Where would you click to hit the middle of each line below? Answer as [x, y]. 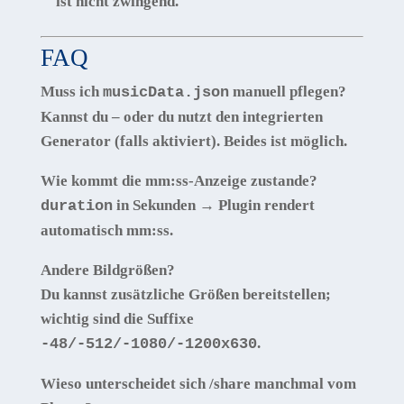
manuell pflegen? [287, 91]
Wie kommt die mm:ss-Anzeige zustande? [179, 180]
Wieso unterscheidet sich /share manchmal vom [198, 383]
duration [76, 206]
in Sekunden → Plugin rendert [213, 205]
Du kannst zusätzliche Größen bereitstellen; [185, 294]
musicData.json [165, 92]
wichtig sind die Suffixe [117, 318]
